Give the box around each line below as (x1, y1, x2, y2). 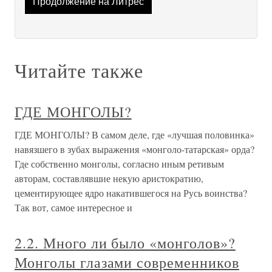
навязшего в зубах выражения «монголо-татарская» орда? (15, 143, 254, 156)
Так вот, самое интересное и (15, 201, 132, 214)
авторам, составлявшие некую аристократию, (15, 172, 203, 185)
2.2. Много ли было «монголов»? (15, 233, 236, 253)
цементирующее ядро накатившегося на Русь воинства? (15, 186, 247, 200)
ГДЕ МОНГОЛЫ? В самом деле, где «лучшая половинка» (15, 128, 254, 141)
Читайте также (15, 57, 143, 84)
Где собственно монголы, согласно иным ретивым (15, 157, 224, 171)
